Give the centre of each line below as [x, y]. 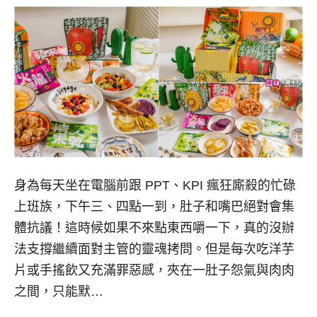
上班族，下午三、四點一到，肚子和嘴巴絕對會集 [154, 206]
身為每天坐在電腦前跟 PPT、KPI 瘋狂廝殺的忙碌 [155, 185]
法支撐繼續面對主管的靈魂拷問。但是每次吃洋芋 [154, 249]
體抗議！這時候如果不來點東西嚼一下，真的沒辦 [154, 227]
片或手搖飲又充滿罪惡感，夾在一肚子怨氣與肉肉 [154, 270]
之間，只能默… [59, 291]
